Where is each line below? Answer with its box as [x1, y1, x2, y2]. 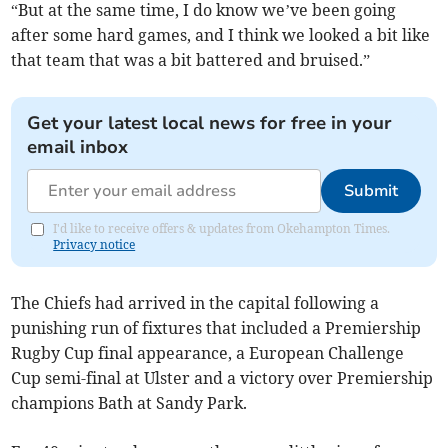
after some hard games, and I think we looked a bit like [11, 24, 431, 45]
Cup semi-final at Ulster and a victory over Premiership [11, 367, 434, 388]
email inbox [27, 134, 129, 159]
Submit [343, 179, 398, 202]
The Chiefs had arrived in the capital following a [11, 292, 380, 313]
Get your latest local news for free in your [27, 110, 393, 135]
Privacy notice [53, 236, 136, 252]
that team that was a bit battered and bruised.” [11, 49, 371, 70]
